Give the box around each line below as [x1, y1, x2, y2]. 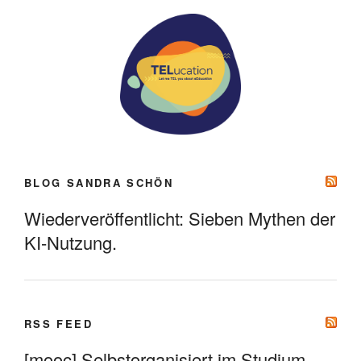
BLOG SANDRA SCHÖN [24, 175, 174, 191]
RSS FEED [24, 316, 93, 332]
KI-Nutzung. [24, 229, 117, 255]
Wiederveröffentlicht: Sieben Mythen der [24, 205, 335, 230]
